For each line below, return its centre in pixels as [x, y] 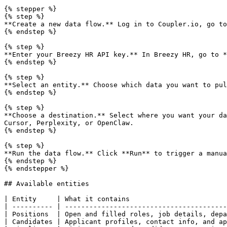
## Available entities [47, 184]
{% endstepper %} [36, 168]
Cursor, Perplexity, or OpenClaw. [69, 123]
